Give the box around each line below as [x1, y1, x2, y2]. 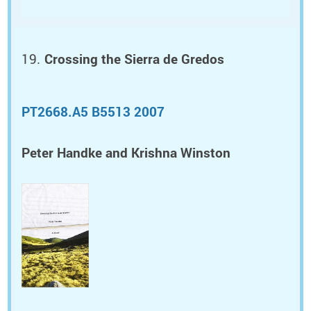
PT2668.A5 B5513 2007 [22, 102, 165, 121]
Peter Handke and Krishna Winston [22, 143, 230, 162]
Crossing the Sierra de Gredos [44, 50, 225, 69]
